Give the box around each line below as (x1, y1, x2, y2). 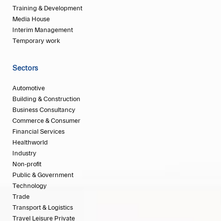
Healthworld (12, 140, 48, 146)
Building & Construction (12, 96, 80, 103)
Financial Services (12, 129, 65, 135)
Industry (12, 150, 37, 157)
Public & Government (12, 172, 74, 179)
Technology (12, 183, 47, 189)
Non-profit (12, 161, 41, 168)
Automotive (12, 85, 45, 92)
